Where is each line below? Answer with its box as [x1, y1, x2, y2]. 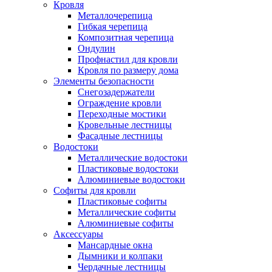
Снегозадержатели [78, 87, 155, 98]
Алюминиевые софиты [78, 218, 174, 229]
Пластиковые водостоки [78, 163, 178, 174]
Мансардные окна [78, 240, 152, 251]
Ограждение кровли [78, 98, 161, 109]
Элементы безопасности [53, 76, 154, 87]
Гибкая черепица [78, 21, 148, 32]
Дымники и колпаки [78, 251, 163, 262]
